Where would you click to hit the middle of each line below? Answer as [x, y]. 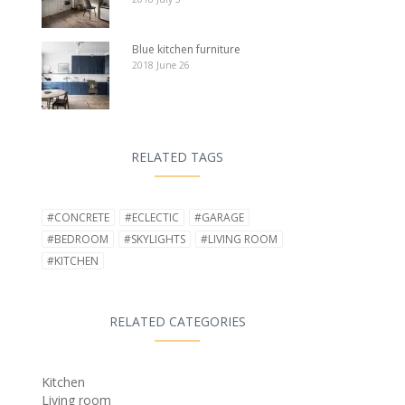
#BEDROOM [78, 240]
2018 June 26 [161, 66]
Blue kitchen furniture [186, 50]
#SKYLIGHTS [155, 240]
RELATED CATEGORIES [177, 322]
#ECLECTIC [152, 218]
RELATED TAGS [177, 157]
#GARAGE [219, 218]
